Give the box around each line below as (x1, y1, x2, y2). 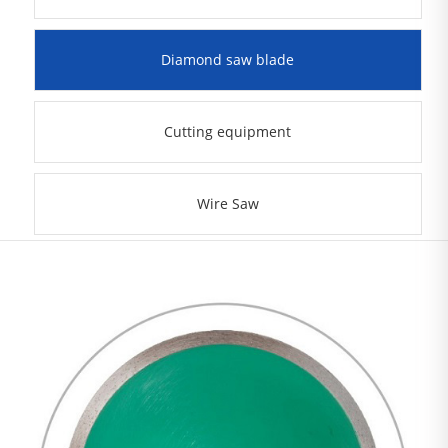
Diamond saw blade (161, 50, 295, 69)
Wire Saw (196, 194, 259, 213)
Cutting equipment (164, 122, 292, 141)
